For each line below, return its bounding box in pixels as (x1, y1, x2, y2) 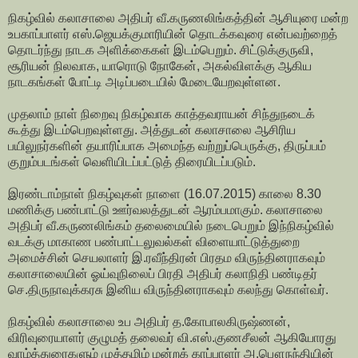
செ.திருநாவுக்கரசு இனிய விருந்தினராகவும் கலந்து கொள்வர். (8, 283, 332, 297)
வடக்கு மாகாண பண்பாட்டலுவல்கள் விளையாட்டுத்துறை (8, 235, 300, 249)
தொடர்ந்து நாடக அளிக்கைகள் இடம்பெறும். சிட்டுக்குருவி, (8, 43, 313, 58)
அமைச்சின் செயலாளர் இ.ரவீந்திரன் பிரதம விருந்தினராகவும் (8, 251, 325, 265)
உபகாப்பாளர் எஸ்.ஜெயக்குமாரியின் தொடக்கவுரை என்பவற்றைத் (8, 27, 337, 42)
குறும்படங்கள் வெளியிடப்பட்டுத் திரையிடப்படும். (8, 155, 259, 169)
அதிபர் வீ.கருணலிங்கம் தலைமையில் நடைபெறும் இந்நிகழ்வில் (8, 219, 334, 233)
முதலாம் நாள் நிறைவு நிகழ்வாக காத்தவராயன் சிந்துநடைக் (8, 107, 315, 121)
